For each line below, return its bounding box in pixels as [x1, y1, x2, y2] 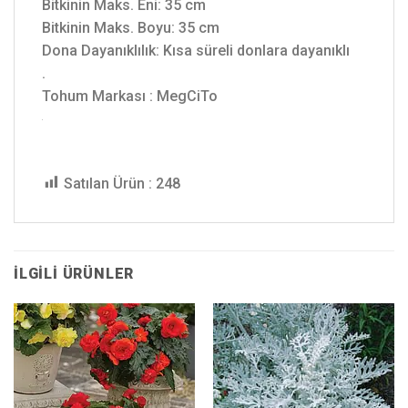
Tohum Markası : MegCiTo [42, 87, 218, 105]
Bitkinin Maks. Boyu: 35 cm [42, 18, 219, 36]
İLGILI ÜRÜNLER [14, 264, 135, 282]
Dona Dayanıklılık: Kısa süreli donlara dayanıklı [42, 41, 350, 59]
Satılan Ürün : [64, 174, 152, 192]
